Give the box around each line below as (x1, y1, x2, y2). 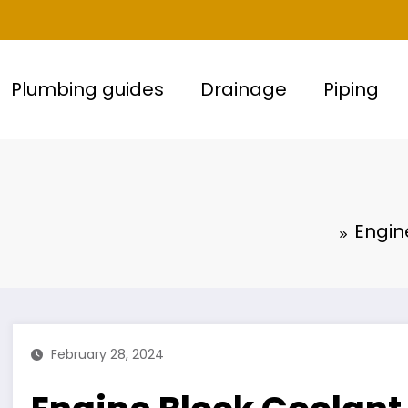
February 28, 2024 (51, 344, 165, 363)
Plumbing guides (10, 76, 164, 103)
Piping (322, 76, 379, 103)
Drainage (199, 76, 287, 103)
